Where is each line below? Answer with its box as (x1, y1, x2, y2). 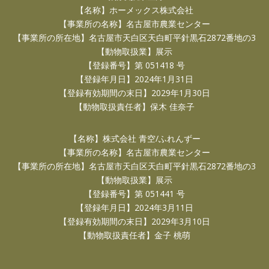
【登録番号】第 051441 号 (84, 188, 185, 199)
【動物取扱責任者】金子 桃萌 (79, 229, 190, 241)
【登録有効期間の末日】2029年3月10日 (59, 216, 210, 227)
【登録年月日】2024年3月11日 (76, 202, 193, 213)
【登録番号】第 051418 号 (84, 59, 185, 71)
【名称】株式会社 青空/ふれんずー (68, 133, 201, 144)
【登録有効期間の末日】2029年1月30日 (59, 87, 210, 98)
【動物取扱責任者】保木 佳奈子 (74, 101, 195, 112)
